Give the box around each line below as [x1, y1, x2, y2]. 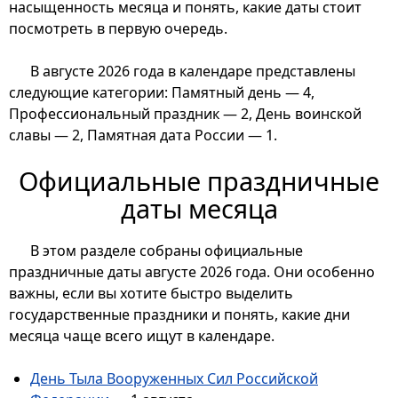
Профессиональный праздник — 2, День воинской [9, 104, 362, 124]
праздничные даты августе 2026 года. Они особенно [9, 262, 375, 283]
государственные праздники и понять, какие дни [9, 305, 350, 325]
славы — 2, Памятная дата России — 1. [9, 125, 277, 146]
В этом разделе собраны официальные [30, 241, 303, 261]
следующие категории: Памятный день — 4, [9, 83, 314, 103]
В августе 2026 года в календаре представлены [30, 61, 355, 82]
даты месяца [120, 191, 278, 227]
